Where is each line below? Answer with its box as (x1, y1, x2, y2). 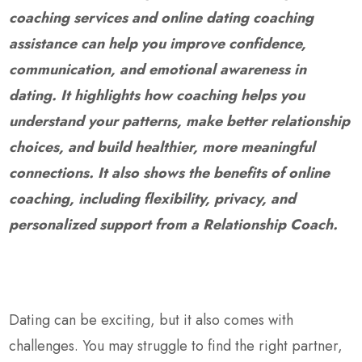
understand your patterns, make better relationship (9, 110, 351, 132)
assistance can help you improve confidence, (9, 32, 307, 54)
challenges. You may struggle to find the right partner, (9, 335, 343, 356)
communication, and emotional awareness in (9, 58, 307, 80)
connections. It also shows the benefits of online (9, 162, 330, 183)
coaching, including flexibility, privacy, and (9, 187, 297, 209)
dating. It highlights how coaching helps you (9, 84, 305, 106)
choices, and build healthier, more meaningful (9, 136, 316, 158)
